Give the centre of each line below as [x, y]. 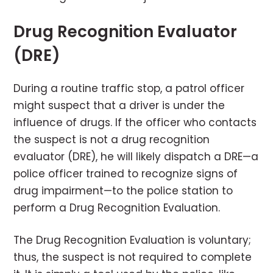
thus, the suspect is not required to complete [133, 257]
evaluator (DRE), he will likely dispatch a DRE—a [136, 157]
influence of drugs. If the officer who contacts [135, 123]
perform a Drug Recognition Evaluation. [117, 208]
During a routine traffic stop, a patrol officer [129, 89]
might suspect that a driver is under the [119, 106]
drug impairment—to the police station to [123, 191]
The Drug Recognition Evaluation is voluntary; [133, 240]
